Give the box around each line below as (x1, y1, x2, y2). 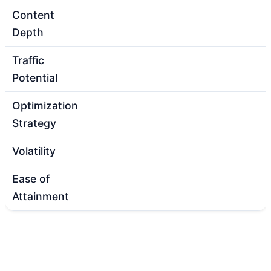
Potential (12, 71, 57, 84)
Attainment (12, 189, 69, 203)
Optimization (12, 99, 78, 112)
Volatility (12, 144, 56, 157)
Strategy (12, 116, 56, 129)
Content (12, 8, 54, 21)
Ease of (12, 172, 50, 185)
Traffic (12, 53, 44, 67)
